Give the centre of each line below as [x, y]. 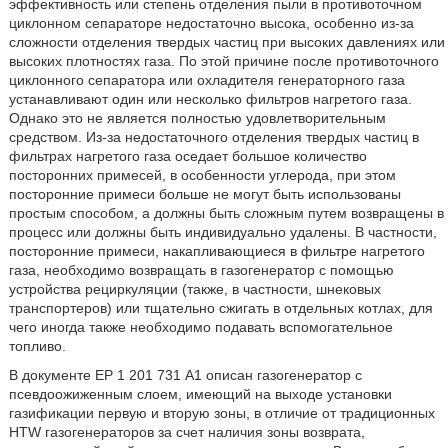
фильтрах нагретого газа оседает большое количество [187, 156]
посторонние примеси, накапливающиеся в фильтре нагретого [216, 251]
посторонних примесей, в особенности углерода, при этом [202, 175]
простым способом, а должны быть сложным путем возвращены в [226, 213]
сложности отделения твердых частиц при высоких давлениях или [226, 42]
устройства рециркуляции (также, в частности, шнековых [194, 289]
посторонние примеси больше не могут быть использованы [204, 194]
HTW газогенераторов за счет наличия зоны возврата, [186, 432]
